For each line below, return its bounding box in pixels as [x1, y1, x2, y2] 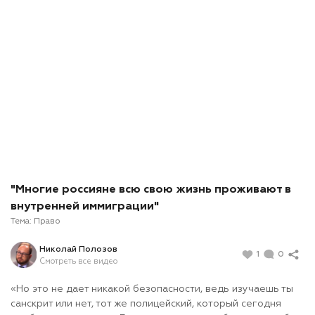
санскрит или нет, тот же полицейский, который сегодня [11, 299, 281, 309]
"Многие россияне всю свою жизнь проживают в [11, 184, 291, 196]
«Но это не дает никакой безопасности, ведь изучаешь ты [11, 284, 293, 295]
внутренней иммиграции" [11, 201, 159, 213]
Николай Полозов [39, 245, 117, 254]
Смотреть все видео [39, 257, 117, 265]
